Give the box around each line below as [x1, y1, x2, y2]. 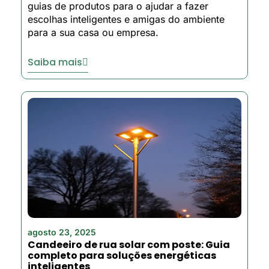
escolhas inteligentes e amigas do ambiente [28, 13, 225, 26]
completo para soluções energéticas [28, 249, 216, 263]
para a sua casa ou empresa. [28, 26, 159, 39]
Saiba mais [28, 55, 82, 70]
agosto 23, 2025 [28, 227, 96, 238]
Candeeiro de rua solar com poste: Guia [28, 238, 230, 252]
